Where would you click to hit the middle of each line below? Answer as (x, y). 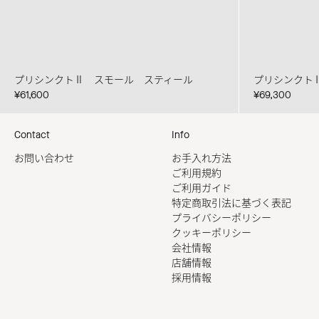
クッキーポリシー (211, 233)
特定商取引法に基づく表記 (231, 203)
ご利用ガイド (202, 188)
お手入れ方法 (202, 158)
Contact (32, 135)
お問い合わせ (44, 158)
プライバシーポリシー (221, 218)
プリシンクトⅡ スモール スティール (104, 80)
